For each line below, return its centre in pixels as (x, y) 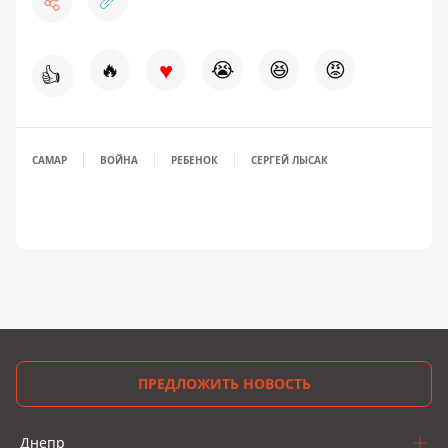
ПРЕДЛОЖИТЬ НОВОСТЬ (224, 383)
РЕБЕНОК (194, 159)
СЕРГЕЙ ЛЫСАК (289, 159)
